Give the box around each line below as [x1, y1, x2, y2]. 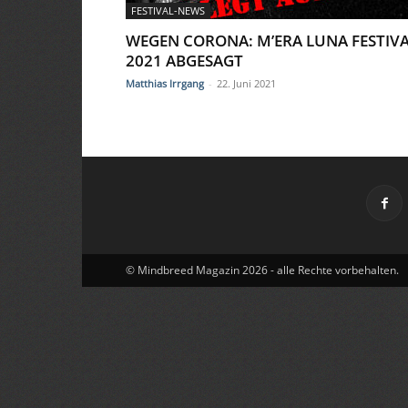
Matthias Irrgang [126, 76, 204, 90]
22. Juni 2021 [217, 76, 276, 90]
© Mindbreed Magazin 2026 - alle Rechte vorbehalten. [126, 262, 399, 278]
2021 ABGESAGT [126, 50, 243, 71]
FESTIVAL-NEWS [131, 4, 205, 17]
